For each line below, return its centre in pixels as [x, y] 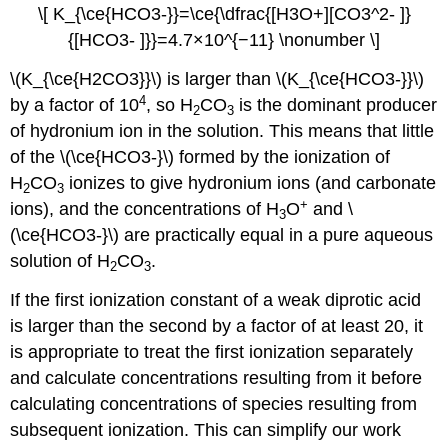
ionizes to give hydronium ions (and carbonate [250, 183]
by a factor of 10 [75, 105]
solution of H [60, 261]
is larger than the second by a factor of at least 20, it [217, 326]
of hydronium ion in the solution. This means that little [222, 131]
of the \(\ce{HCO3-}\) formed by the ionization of [200, 157]
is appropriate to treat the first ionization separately [212, 352]
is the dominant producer [336, 105]
